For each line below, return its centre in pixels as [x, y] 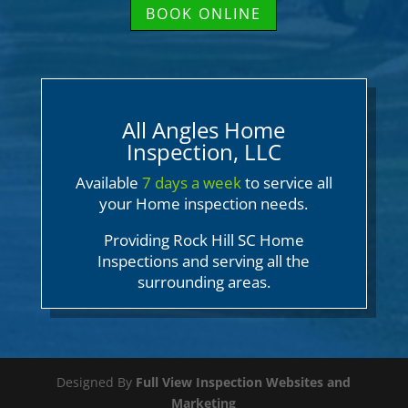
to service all [286, 183]
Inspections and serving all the [204, 261]
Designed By [97, 382]
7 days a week [189, 183]
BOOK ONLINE [204, 13]
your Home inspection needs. [204, 204]
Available [107, 183]
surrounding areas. [204, 282]
